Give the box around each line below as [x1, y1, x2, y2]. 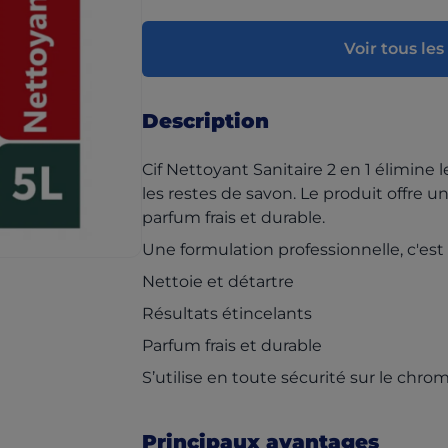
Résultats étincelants [142, 304, 312, 323]
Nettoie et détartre [142, 272, 294, 291]
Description [142, 109, 269, 133]
